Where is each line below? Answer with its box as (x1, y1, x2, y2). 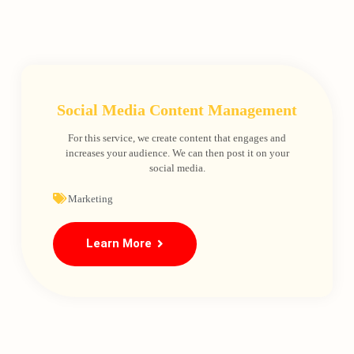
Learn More (85, 235, 152, 250)
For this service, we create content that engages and (68, 131, 286, 144)
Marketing (67, 192, 113, 205)
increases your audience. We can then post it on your (65, 146, 289, 159)
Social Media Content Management (57, 100, 297, 119)
